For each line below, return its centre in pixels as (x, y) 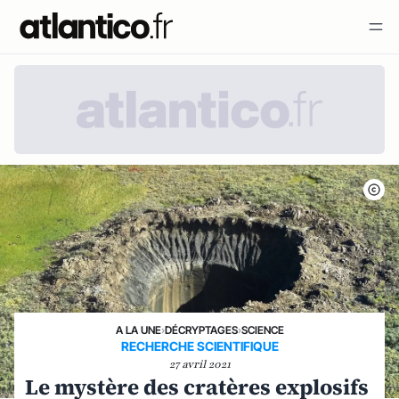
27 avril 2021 (199, 364)
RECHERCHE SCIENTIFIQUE (199, 346)
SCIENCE (262, 330)
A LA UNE (138, 330)
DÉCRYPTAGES (201, 330)
